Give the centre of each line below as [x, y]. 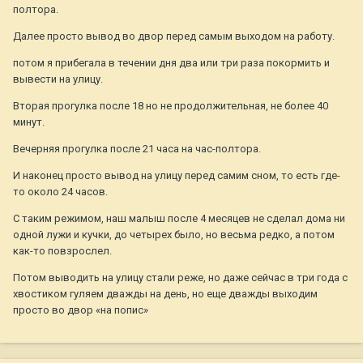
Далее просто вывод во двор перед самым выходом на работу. [174, 36]
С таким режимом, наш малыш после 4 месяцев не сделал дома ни [179, 219]
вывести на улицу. [58, 79]
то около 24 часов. [60, 192]
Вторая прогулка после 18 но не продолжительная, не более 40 [171, 106]
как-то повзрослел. [62, 251]
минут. [29, 122]
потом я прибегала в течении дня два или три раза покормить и [171, 63]
